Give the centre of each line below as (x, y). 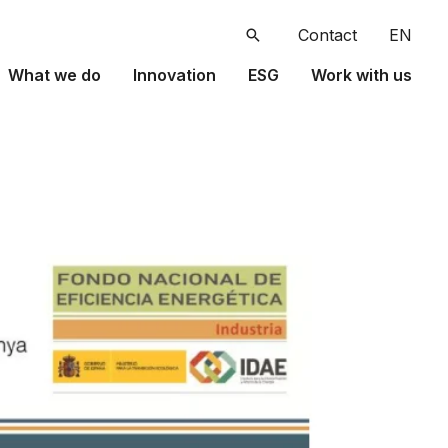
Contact (327, 35)
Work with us (361, 75)
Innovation (174, 75)
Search (271, 37)
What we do (54, 75)
